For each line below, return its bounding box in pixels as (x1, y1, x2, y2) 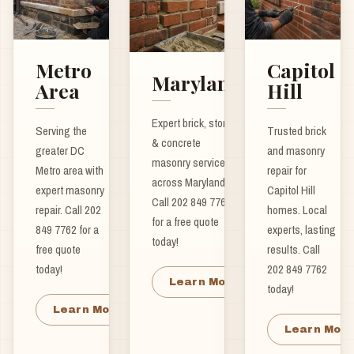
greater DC (36, 142, 85, 160)
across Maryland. (151, 173, 228, 190)
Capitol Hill (267, 182, 316, 199)
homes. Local (267, 201, 328, 219)
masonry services (151, 153, 231, 171)
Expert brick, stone (151, 114, 234, 131)
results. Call (267, 241, 321, 258)
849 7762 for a (36, 221, 99, 239)
